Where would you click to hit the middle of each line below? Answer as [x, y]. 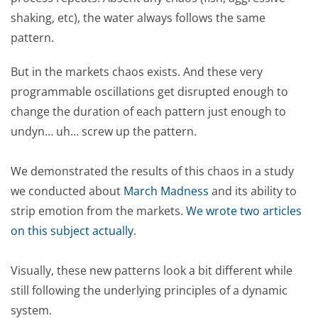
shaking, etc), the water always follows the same [138, 18]
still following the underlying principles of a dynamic [149, 290]
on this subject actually [72, 231]
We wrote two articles [244, 211]
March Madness [166, 191]
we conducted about [67, 191]
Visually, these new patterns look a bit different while [152, 270]
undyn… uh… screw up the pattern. [104, 131]
